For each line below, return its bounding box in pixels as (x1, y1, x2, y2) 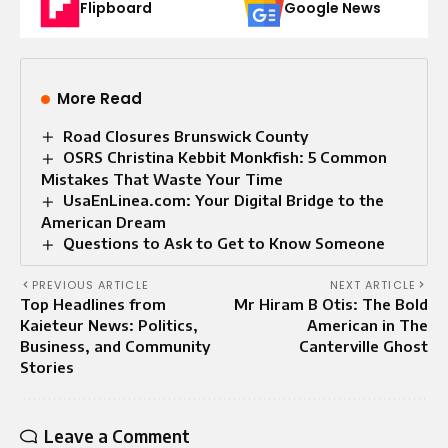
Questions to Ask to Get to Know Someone (63, 234, 386, 253)
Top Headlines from (20, 295, 166, 314)
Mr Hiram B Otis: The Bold (234, 295, 428, 314)
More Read (57, 87, 142, 109)
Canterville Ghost (299, 337, 428, 356)
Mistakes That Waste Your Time (41, 170, 283, 189)
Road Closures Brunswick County (63, 126, 309, 145)
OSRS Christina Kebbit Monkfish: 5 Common (63, 148, 388, 167)
